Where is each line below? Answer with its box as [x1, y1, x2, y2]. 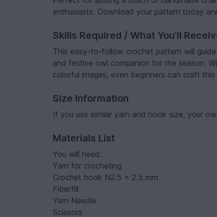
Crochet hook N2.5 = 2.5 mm [53, 172, 158, 182]
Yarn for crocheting [53, 161, 122, 170]
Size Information [53, 93, 129, 104]
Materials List [53, 132, 115, 144]
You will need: [53, 149, 102, 159]
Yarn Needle [53, 196, 97, 205]
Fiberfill [53, 184, 79, 194]
